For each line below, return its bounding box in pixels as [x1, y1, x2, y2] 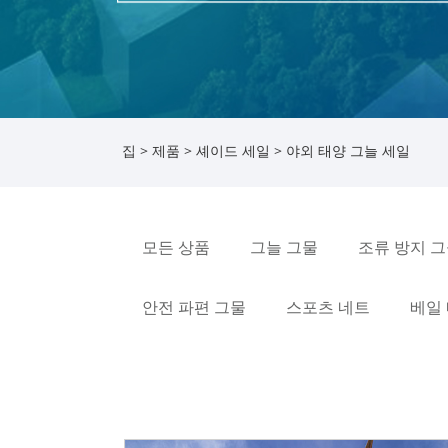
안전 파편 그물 [142, 295, 246, 318]
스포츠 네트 [286, 295, 370, 318]
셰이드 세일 [196, 141, 270, 161]
